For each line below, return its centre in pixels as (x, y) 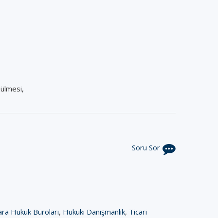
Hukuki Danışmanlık (94, 212)
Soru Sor (146, 147)
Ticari (138, 212)
